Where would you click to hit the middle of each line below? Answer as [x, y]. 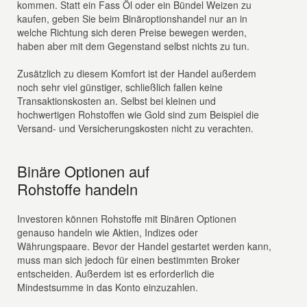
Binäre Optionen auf [84, 171]
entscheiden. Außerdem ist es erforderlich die [116, 273]
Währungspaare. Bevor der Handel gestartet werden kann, [145, 246]
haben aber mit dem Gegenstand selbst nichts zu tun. [134, 46]
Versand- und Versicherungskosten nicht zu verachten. [136, 128]
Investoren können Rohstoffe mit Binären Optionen [127, 219]
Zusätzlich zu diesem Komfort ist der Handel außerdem [137, 73]
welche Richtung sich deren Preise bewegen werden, [132, 32]
